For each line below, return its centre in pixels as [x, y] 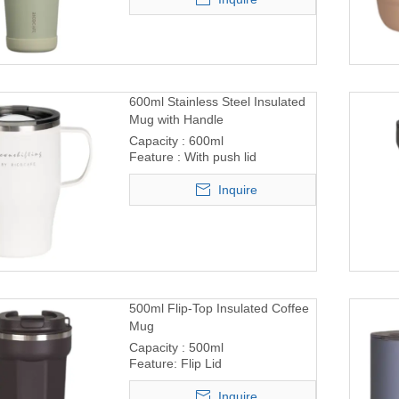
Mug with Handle [176, 119]
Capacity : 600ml [178, 140]
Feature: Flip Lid [175, 363]
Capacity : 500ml [178, 347]
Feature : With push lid [193, 156]
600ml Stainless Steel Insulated [217, 101]
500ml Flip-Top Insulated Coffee [219, 308]
